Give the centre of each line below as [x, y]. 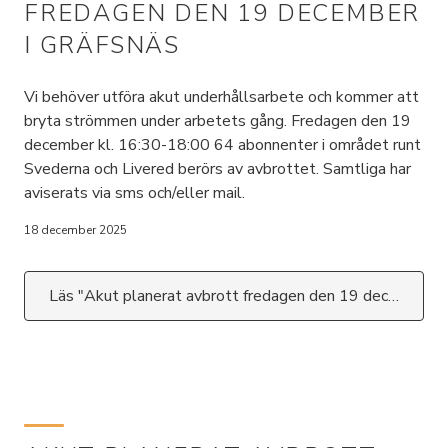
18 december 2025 [75, 230]
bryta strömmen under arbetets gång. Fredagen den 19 [217, 121]
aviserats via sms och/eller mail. [134, 193]
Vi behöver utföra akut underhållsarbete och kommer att [221, 97]
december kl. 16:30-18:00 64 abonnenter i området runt [222, 145]
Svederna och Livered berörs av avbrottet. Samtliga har [217, 169]
